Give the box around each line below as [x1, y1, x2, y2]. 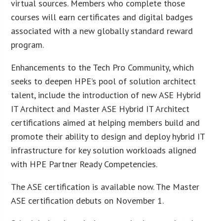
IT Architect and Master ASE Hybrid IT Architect [11, 103, 190, 114]
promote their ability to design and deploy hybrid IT [11, 130, 205, 142]
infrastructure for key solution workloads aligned [11, 144, 197, 156]
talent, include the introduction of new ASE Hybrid [11, 89, 201, 101]
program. [11, 38, 44, 50]
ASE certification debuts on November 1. [11, 194, 164, 206]
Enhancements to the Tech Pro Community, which [11, 61, 194, 73]
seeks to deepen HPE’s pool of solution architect [11, 75, 196, 87]
